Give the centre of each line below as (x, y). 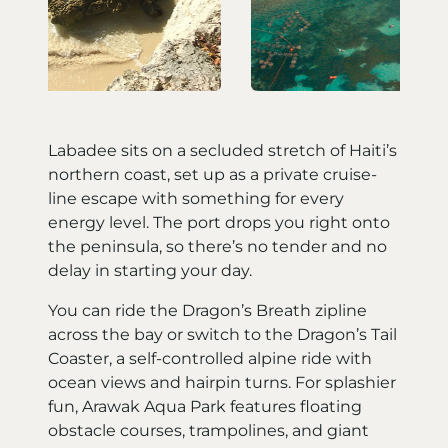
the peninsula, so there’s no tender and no (217, 246)
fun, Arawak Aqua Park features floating (205, 406)
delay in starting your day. (150, 270)
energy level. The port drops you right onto (219, 222)
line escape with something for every (196, 198)
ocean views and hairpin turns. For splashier (222, 382)
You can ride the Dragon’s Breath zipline (207, 310)
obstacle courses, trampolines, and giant (208, 430)
